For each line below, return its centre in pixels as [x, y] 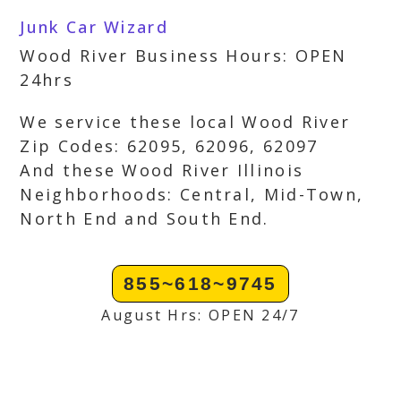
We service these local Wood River [185, 122]
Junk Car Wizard [94, 27]
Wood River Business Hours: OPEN [183, 55]
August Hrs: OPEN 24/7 [200, 315]
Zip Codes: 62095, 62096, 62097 [169, 146]
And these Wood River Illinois [162, 170]
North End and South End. [145, 218]
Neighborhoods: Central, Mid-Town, [192, 194]
